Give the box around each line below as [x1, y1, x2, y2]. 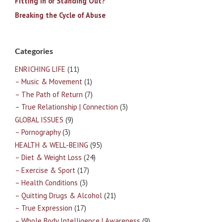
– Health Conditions [15, 178, 78, 188]
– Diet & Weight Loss [15, 153, 82, 163]
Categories [15, 47, 53, 55]
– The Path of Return [15, 89, 83, 99]
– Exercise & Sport [15, 165, 75, 175]
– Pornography [15, 127, 60, 137]
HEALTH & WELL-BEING [15, 140, 88, 150]
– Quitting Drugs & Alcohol [15, 190, 102, 200]
